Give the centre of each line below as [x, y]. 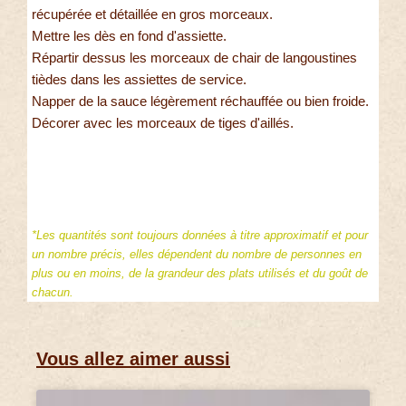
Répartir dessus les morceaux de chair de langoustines [194, 57]
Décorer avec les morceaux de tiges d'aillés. [163, 122]
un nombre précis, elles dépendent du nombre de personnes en [197, 254]
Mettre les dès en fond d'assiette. [129, 35]
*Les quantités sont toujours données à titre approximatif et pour [200, 235]
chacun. [53, 292]
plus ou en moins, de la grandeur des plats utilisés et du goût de [200, 273]
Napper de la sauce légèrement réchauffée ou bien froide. [200, 101]
